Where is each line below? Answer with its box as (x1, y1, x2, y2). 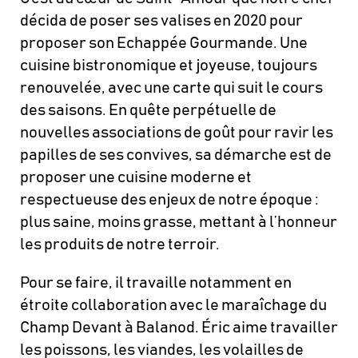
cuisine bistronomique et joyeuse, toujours (20, 57, 317, 74)
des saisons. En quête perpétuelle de (20, 101, 276, 118)
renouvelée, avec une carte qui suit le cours (20, 79, 323, 96)
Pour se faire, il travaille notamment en (20, 274, 292, 291)
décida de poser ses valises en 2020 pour (20, 12, 303, 29)
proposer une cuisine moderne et (20, 169, 252, 185)
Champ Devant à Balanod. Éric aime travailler (20, 319, 338, 336)
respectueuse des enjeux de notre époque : (20, 191, 319, 208)
